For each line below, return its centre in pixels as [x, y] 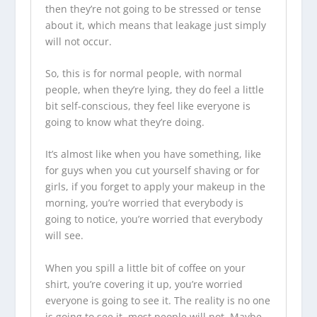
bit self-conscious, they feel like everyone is [148, 105]
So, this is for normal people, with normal [143, 73]
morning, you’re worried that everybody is [144, 203]
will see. [64, 236]
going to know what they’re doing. [126, 122]
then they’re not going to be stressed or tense [153, 8]
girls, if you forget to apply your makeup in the [155, 187]
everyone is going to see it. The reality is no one [157, 300]
